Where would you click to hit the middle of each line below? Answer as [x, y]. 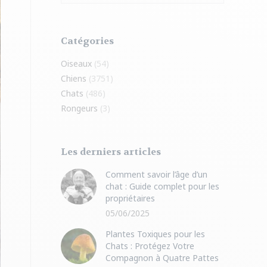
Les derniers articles [111, 152]
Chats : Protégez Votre [150, 246]
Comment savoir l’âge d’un [156, 174]
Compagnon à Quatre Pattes [162, 258]
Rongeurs [79, 108]
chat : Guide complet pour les [162, 186]
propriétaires [130, 198]
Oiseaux [76, 63]
